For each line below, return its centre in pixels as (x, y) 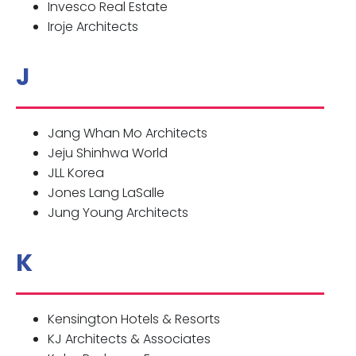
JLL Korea (76, 173)
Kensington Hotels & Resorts (134, 319)
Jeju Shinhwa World (108, 153)
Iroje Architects (93, 27)
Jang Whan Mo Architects (128, 133)
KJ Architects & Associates (129, 339)
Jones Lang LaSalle (106, 193)
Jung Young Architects (118, 213)
